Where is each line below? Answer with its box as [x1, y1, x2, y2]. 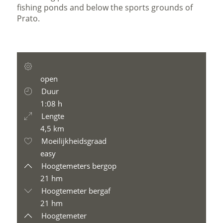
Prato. [17, 13, 40, 24]
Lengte [39, 111, 65, 121]
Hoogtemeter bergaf [39, 186, 111, 196]
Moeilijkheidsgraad [39, 136, 107, 146]
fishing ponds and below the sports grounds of [17, 2, 193, 13]
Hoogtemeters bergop [39, 161, 117, 171]
